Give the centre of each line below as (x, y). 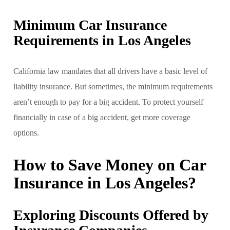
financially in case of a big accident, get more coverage (102, 117)
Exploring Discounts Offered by (111, 215)
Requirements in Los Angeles (102, 40)
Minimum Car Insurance (90, 25)
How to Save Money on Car (110, 165)
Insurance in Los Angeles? (105, 183)
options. (26, 132)
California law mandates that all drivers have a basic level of (110, 71)
